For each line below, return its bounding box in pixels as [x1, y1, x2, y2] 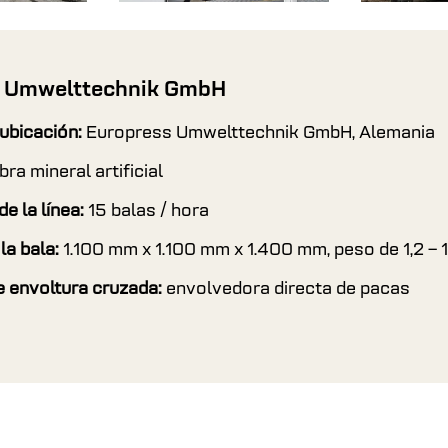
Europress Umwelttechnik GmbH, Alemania [86, 123, 435, 143]
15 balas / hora [88, 201, 209, 221]
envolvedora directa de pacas [166, 279, 410, 299]
